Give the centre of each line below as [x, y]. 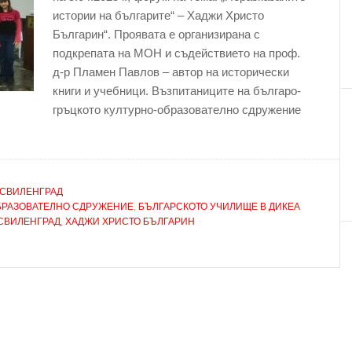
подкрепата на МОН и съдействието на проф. [176, 53]
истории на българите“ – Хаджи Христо [158, 15]
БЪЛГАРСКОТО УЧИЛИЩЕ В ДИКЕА [219, 207]
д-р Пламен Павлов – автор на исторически [171, 72]
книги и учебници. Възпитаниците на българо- [177, 91]
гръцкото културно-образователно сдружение [177, 110]
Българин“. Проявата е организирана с [156, 34]
